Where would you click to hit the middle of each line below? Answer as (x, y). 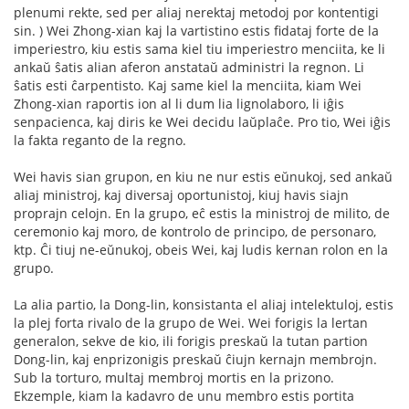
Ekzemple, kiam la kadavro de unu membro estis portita (184, 395)
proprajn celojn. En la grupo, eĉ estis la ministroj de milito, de (202, 213)
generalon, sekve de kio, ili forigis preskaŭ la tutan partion (191, 341)
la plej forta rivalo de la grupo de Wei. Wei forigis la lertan (191, 322)
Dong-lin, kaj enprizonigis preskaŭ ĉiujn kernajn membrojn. (195, 359)
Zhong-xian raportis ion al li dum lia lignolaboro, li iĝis (179, 103)
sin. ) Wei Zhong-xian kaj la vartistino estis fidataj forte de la (196, 30)
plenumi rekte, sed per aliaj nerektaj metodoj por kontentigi (196, 12)
